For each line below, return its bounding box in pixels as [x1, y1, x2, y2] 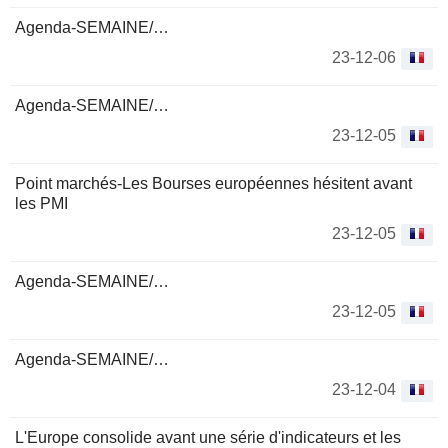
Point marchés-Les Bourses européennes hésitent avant [15, 175, 412, 192]
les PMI [15, 195, 68, 212]
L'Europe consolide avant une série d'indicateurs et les [15, 429, 401, 446]
